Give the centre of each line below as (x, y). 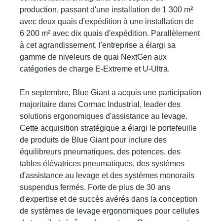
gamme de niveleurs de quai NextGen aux (93, 57)
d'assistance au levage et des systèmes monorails (107, 175)
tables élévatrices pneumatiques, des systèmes (102, 163)
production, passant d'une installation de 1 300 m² (106, 9)
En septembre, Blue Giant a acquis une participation (110, 92)
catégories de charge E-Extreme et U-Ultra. (95, 69)
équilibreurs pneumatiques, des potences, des (100, 151)
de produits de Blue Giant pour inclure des (93, 140)
